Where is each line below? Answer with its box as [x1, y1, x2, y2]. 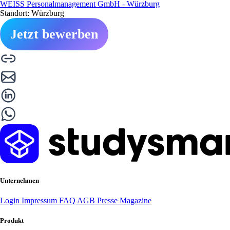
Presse [97, 196, 120, 205]
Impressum [22, 196, 59, 205]
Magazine [120, 196, 151, 205]
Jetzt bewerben [10, 26, 98, 42]
